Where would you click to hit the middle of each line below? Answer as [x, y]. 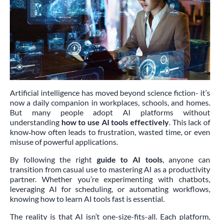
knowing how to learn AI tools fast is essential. [87, 198]
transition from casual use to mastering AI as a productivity [110, 169]
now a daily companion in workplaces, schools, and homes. [110, 102]
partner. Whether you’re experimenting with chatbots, [110, 179]
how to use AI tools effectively [115, 122]
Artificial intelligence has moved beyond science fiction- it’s [110, 92]
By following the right [53, 159]
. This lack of [189, 122]
